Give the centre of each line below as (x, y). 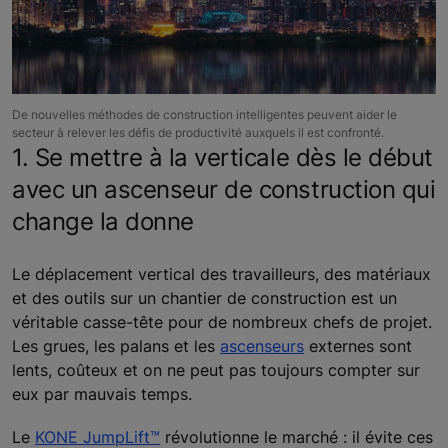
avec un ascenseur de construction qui (224, 189)
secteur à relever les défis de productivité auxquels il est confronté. (198, 132)
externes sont (358, 345)
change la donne (103, 221)
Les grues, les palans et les (116, 345)
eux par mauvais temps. (102, 393)
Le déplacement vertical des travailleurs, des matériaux (221, 273)
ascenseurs (262, 345)
